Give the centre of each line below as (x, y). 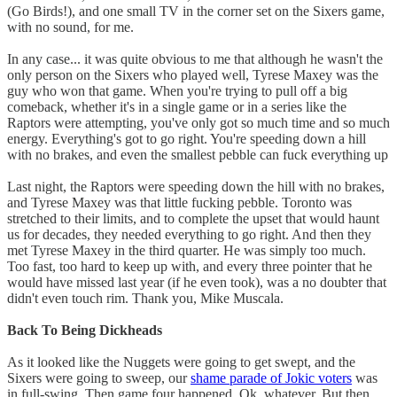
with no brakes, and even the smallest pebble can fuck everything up (198, 155)
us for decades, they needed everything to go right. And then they (189, 235)
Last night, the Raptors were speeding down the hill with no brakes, (196, 187)
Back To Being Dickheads (85, 331)
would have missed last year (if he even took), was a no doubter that (197, 283)
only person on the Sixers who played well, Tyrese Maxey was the (193, 75)
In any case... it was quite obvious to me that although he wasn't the (195, 59)
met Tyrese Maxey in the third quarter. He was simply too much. (187, 251)
